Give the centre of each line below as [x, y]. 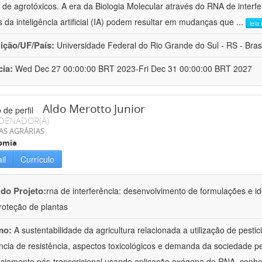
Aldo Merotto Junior [94, 109]
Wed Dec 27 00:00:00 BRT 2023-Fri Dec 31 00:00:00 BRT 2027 [134, 69]
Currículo [37, 159]
